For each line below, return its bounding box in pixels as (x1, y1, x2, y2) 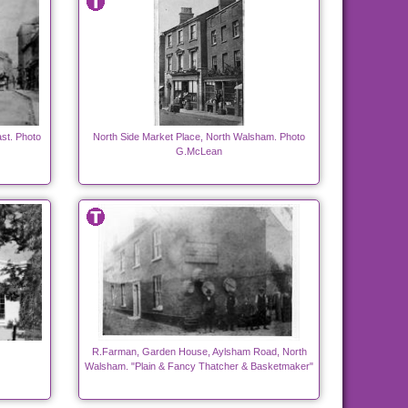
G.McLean (176, 146, 222, 158)
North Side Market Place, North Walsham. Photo (93, 131, 305, 143)
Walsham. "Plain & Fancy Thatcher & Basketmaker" (85, 361, 313, 372)
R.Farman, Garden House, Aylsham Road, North (91, 346, 307, 358)
